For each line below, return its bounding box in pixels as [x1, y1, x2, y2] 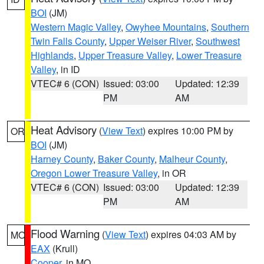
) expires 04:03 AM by [146, 227, 236, 241]
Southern [211, 20, 249, 34]
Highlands [31, 48, 74, 62]
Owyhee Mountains [126, 20, 206, 34]
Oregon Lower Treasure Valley [31, 166, 157, 180]
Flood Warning [31, 226, 100, 241]
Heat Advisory [31, 122, 97, 137]
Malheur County [159, 152, 225, 166]
